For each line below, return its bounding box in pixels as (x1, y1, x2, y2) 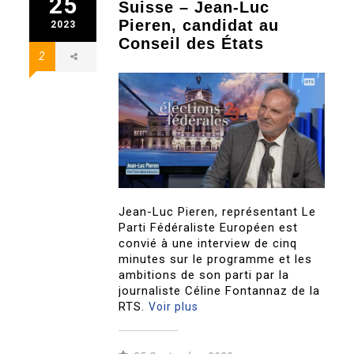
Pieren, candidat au (119, 16, 280, 34)
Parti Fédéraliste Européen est (119, 220, 299, 235)
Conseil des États (119, 34, 265, 52)
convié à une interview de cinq (119, 236, 298, 251)
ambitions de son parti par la (119, 268, 290, 283)
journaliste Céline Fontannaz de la (119, 284, 321, 299)
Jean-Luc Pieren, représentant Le (119, 205, 317, 220)
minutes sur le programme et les (119, 252, 313, 267)
